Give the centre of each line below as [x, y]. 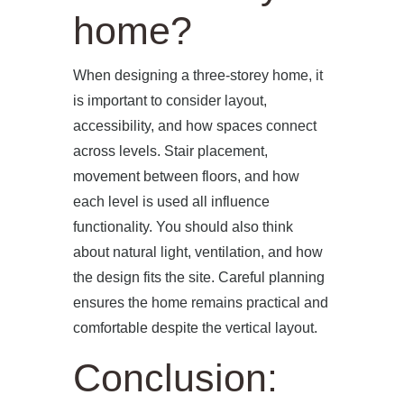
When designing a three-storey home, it [197, 75]
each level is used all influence [171, 202]
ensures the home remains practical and [200, 303]
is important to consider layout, [170, 101]
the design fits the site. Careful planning [198, 277]
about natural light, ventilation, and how [197, 252]
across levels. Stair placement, [170, 151]
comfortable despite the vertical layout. [195, 328]
